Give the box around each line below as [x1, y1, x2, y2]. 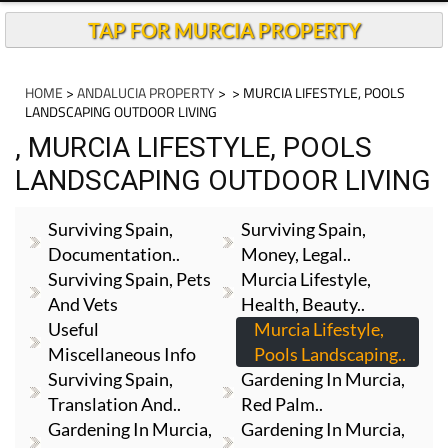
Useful [48, 318, 99, 340]
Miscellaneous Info [48, 343, 196, 365]
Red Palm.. [241, 393, 324, 415]
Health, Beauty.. [241, 293, 366, 315]
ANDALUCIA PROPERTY [77, 82, 215, 103]
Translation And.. [48, 393, 181, 415]
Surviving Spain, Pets [48, 268, 211, 290]
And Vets [48, 293, 118, 315]
